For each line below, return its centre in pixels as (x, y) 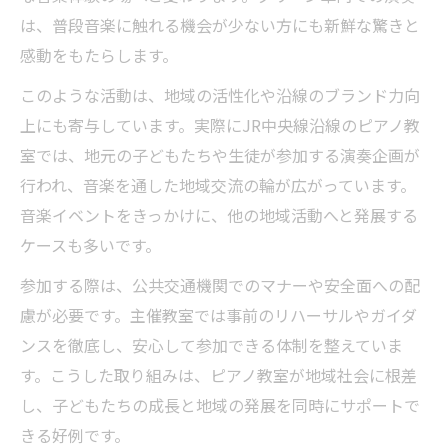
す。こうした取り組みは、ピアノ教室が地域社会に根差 (218, 374)
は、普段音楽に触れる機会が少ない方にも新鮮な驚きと (220, 24)
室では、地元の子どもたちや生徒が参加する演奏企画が (220, 154)
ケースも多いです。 (90, 244)
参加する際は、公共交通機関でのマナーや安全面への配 (220, 284)
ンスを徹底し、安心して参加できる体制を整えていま (211, 344)
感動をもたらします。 (99, 54)
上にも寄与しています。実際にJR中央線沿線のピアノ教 (220, 124)
